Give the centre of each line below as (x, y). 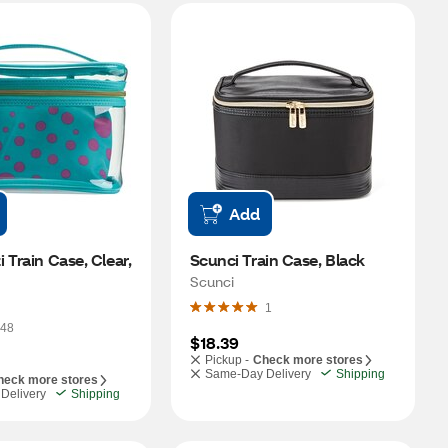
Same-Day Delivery (257, 374)
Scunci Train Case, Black (277, 259)
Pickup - (226, 360)
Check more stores (307, 360)
